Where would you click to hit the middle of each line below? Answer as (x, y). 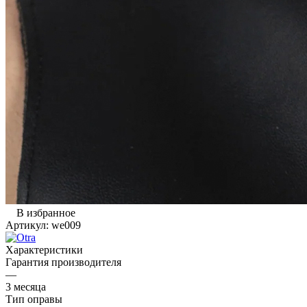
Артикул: (27, 225)
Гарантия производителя (63, 262)
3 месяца (26, 287)
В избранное (46, 213)
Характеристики (44, 250)
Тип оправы (34, 299)
